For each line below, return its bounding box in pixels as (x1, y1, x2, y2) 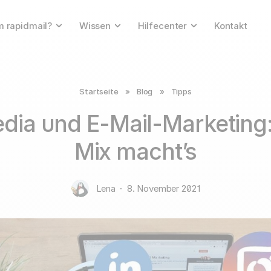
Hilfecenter (137, 20, 188, 31)
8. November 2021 (126, 183, 200, 194)
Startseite (79, 86, 119, 96)
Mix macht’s (74, 138, 197, 166)
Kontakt (214, 20, 247, 31)
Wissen (79, 20, 111, 31)
